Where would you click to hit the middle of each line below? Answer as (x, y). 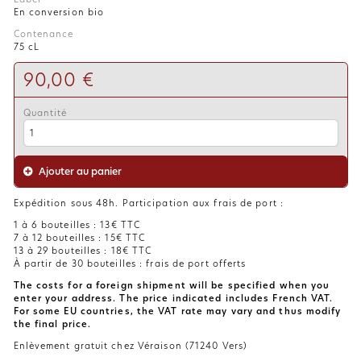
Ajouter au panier (79, 171)
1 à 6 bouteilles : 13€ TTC (77, 224)
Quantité (45, 113)
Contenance (44, 34)
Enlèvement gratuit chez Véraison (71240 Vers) (130, 345)
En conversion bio (59, 12)
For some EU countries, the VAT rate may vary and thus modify (177, 311)
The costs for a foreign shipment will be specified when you (172, 285)
